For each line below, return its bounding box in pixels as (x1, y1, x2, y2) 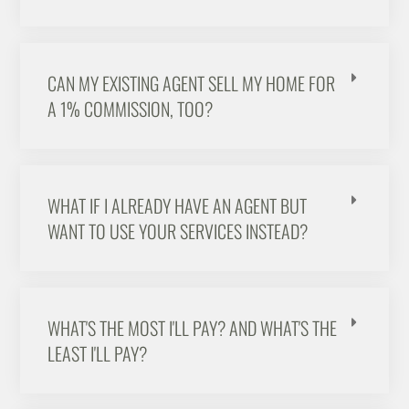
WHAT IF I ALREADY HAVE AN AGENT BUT (47, 192, 308, 220)
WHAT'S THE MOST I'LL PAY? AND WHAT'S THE (47, 314, 338, 342)
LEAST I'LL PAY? (47, 340, 148, 368)
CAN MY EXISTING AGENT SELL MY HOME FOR (47, 69, 336, 98)
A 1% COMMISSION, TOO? (47, 95, 214, 123)
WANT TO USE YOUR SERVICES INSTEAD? (47, 217, 309, 246)
